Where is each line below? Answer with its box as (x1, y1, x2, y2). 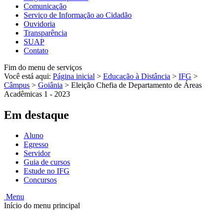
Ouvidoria (24, 19, 55, 28)
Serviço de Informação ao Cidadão (24, 10, 132, 19)
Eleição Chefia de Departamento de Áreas (71, 80, 202, 89)
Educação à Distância (103, 72, 170, 80)
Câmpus (4, 80, 30, 89)
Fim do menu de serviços (4, 63, 82, 72)
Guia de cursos (24, 158, 70, 167)
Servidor (24, 149, 50, 158)
